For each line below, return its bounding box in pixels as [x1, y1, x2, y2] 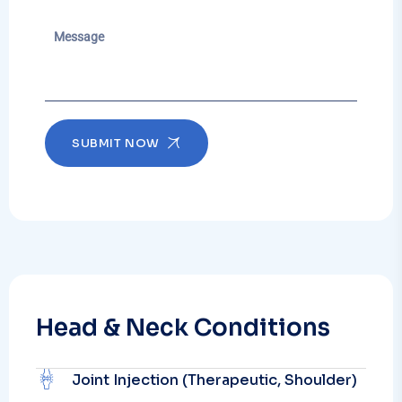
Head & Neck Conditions [36, 312, 330, 343]
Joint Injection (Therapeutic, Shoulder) [72, 370, 357, 389]
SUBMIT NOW [72, 135, 160, 151]
